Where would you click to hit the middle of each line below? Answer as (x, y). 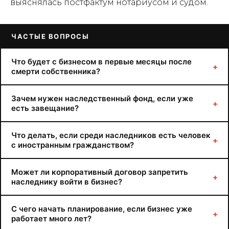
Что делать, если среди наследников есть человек (111, 135)
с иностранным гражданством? (73, 145)
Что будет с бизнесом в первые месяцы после (101, 62)
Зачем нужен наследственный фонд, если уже (102, 98)
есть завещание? (45, 108)
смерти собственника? (56, 71)
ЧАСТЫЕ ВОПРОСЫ (50, 36)
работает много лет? (51, 219)
